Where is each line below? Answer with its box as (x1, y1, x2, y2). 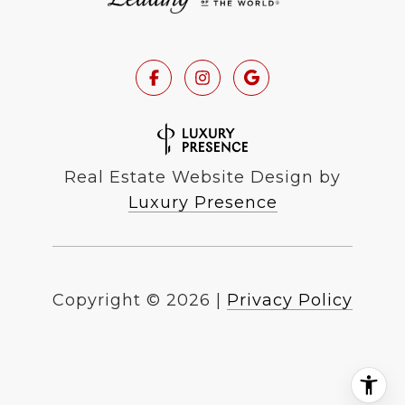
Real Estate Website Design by (64, 167, 341, 188)
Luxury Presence (127, 193, 278, 213)
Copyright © (52, 290, 161, 311)
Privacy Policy (227, 290, 353, 311)
